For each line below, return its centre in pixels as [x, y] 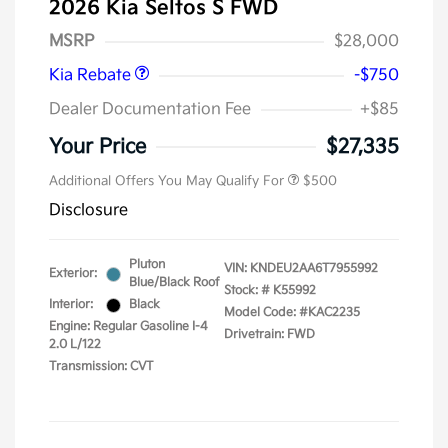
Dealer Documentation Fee [150, 110]
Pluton [147, 265]
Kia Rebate [92, 76]
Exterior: [73, 274]
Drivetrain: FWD [269, 335]
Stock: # [247, 291]
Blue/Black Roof [174, 283]
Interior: [71, 305]
